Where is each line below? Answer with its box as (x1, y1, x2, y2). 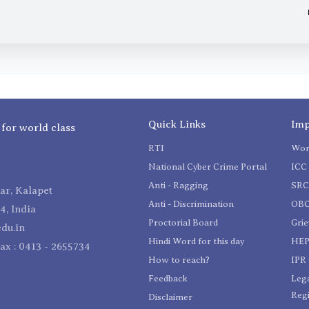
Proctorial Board (148, 217, 218, 228)
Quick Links (148, 119, 206, 130)
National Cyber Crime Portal (148, 161, 267, 172)
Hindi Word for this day (148, 236, 244, 247)
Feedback (148, 273, 188, 284)
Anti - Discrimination (148, 199, 234, 210)
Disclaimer (148, 292, 192, 303)
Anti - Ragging (148, 180, 208, 191)
